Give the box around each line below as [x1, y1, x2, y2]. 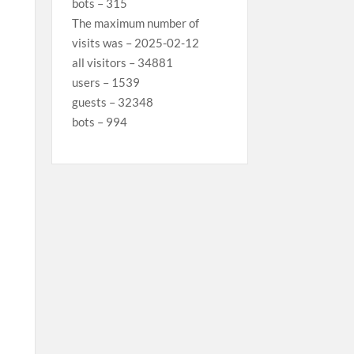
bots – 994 [71, 114, 127, 129]
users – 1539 [71, 74, 140, 89]
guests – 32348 [71, 94, 153, 109]
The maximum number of [71, 15, 199, 30]
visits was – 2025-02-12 [71, 35, 199, 50]
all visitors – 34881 [71, 55, 173, 70]
